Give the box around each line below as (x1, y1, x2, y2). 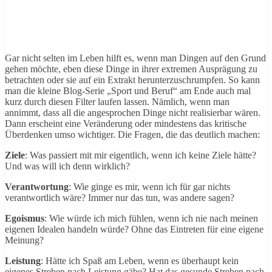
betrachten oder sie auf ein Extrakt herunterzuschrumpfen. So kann (5, 74, 260, 85)
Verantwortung (5, 181, 69, 192)
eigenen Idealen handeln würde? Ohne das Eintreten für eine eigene (5, 223, 263, 234)
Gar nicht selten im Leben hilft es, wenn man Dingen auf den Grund (5, 52, 266, 63)
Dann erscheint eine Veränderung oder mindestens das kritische (5, 118, 246, 129)
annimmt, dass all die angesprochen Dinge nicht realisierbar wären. (5, 107, 260, 118)
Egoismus (5, 212, 44, 223)
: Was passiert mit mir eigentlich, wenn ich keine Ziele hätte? (25, 149, 256, 160)
